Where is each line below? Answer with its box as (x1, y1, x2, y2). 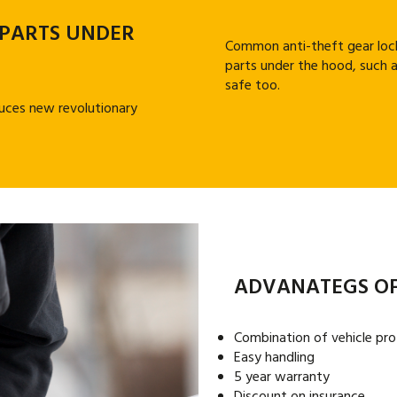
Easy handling (234, 346, 315, 370)
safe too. (225, 74, 280, 97)
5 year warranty (234, 366, 330, 389)
